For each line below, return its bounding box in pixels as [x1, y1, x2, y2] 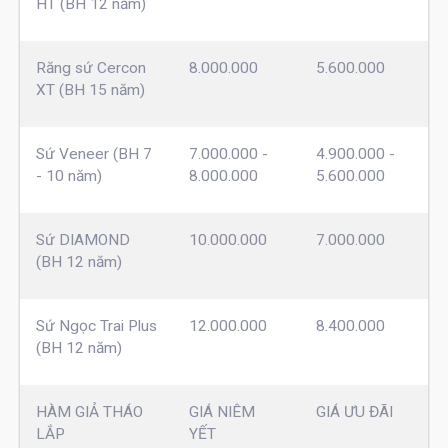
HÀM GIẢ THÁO [35, 402, 143, 421]
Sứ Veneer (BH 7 [35, 144, 152, 163]
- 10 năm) [35, 166, 102, 185]
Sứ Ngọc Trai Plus [35, 316, 157, 335]
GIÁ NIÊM [188, 402, 255, 421]
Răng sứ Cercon [35, 58, 146, 77]
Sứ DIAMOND [35, 230, 130, 249]
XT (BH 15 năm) [35, 80, 145, 99]
